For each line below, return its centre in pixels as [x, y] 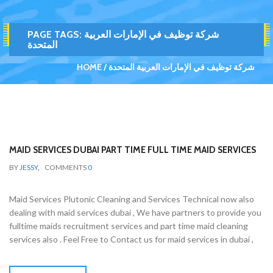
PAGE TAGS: [56, 34]
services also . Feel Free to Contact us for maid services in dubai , [131, 239]
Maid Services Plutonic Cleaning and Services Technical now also [132, 199]
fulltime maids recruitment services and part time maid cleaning [129, 226]
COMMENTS [66, 167]
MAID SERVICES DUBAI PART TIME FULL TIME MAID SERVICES [133, 150]
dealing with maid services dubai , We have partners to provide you [135, 212]
